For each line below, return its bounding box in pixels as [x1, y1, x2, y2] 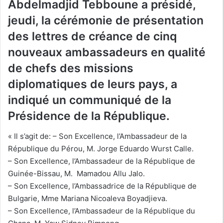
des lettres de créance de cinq [8, 29, 177, 44]
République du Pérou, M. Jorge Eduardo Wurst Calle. [8, 143, 194, 153]
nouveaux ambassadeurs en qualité [8, 45, 206, 60]
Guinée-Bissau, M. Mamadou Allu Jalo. [8, 168, 145, 178]
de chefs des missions [8, 61, 133, 76]
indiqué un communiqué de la [8, 93, 171, 108]
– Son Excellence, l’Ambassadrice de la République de [8, 181, 197, 191]
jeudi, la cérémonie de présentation [8, 13, 204, 28]
